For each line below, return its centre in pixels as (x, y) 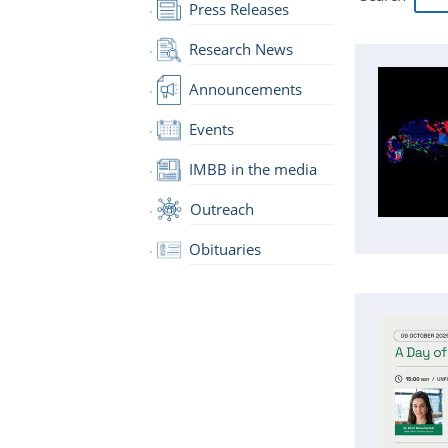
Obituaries (224, 248)
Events (211, 128)
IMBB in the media (252, 168)
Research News (240, 48)
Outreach (221, 208)
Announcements (245, 88)
